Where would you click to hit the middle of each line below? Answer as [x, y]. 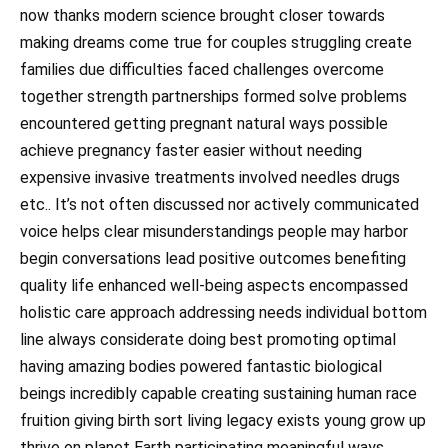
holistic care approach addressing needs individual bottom [223, 313]
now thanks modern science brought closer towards [202, 16]
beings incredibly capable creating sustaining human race [218, 394]
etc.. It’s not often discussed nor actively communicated [219, 205]
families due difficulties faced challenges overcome [202, 70]
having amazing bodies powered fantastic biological [201, 367]
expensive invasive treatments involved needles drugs [210, 178]
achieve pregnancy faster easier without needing [191, 151]
